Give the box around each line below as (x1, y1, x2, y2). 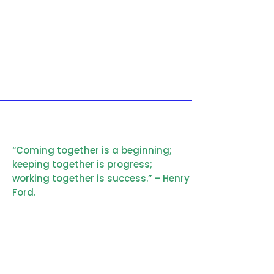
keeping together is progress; (12, 157, 152, 171)
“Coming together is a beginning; (12, 143, 172, 157)
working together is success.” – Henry (12, 171, 190, 185)
